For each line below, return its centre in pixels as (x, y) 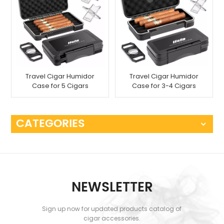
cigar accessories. (112, 218)
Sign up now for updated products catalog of (112, 208)
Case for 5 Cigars (60, 85)
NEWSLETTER (112, 187)
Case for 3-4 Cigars (164, 85)
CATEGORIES (51, 123)
